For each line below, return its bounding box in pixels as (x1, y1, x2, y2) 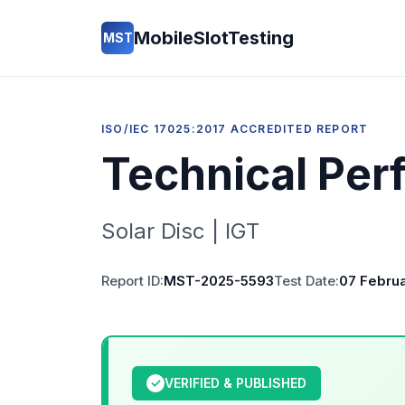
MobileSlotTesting (134, 27, 294, 49)
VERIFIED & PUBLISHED (165, 375, 306, 391)
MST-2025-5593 (164, 272, 274, 289)
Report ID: (101, 272, 164, 289)
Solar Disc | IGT (101, 218, 259, 244)
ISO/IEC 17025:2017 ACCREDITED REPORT (101, 122, 369, 136)
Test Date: (274, 272, 339, 289)
